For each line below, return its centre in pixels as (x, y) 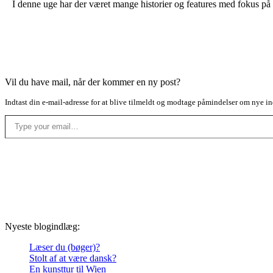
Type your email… (19, 114)
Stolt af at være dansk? (73, 258)
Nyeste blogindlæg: (42, 226)
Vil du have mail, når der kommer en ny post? (93, 82)
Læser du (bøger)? (65, 247)
